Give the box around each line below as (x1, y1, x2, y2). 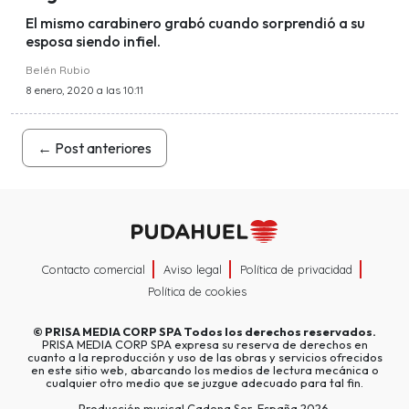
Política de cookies (148, 283, 246, 299)
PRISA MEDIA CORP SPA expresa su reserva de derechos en (41, 336, 368, 351)
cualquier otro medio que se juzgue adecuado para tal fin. (46, 374, 363, 390)
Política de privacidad (240, 261, 352, 277)
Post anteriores (52, 139, 152, 158)
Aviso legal (163, 261, 222, 277)
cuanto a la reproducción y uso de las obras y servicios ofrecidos (26, 349, 383, 364)
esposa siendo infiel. (26, 32, 161, 51)
